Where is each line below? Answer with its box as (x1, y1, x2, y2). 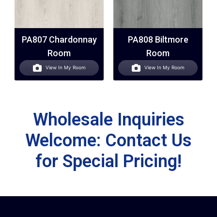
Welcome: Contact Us (25, 130, 192, 151)
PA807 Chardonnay (21, 34, 97, 45)
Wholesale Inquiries (32, 109, 185, 130)
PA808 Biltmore (127, 34, 188, 45)
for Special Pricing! (35, 151, 182, 171)
